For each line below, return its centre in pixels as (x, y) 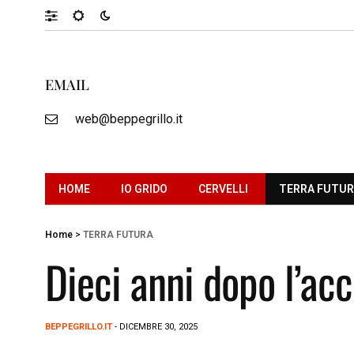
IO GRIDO (144, 188)
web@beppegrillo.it (128, 119)
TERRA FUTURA (118, 234)
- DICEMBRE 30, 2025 (155, 326)
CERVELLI (223, 188)
